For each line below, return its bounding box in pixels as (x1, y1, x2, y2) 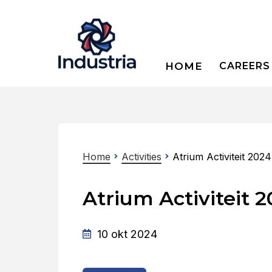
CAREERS (219, 60, 270, 72)
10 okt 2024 (97, 228, 157, 240)
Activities (121, 151, 161, 163)
